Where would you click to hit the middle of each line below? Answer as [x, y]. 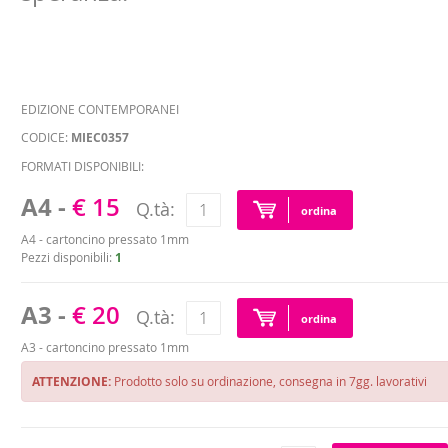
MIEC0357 [100, 137]
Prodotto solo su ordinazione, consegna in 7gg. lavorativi [269, 381]
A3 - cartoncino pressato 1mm [105, 347]
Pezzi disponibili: [68, 257]
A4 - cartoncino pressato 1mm [105, 239]
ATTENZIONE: [72, 381]
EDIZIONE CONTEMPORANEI [100, 109]
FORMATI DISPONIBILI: [83, 166]
